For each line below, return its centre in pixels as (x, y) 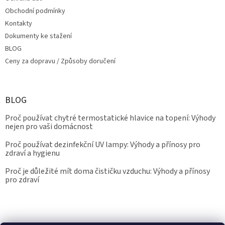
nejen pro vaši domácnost (49, 127)
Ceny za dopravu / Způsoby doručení (60, 62)
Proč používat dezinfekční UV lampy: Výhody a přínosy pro (103, 145)
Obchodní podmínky (35, 11)
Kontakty (19, 24)
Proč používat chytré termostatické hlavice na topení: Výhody (110, 118)
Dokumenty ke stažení (38, 36)
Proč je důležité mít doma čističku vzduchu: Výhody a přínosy (107, 172)
